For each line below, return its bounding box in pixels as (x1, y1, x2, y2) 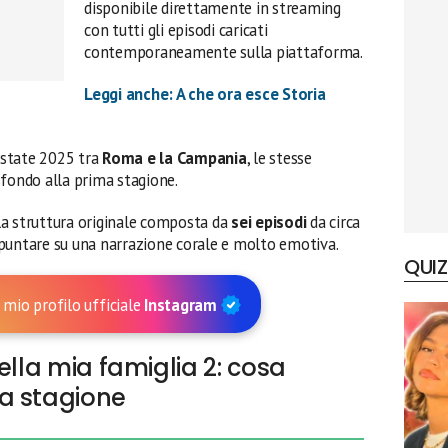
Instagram (144, 294, 221, 316)
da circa (306, 210, 361, 233)
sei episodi (231, 210, 307, 233)
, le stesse (246, 146, 312, 169)
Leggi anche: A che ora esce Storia (84, 82, 326, 105)
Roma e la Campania (102, 146, 247, 169)
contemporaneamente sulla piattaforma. (84, 40, 363, 63)
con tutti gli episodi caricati (84, 18, 268, 41)
